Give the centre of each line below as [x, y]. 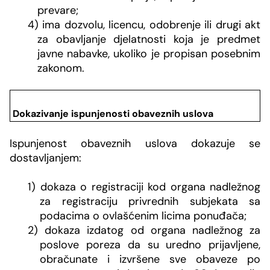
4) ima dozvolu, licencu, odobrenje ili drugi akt [144, 24]
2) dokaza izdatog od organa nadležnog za [144, 231]
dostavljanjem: [46, 158]
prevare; [58, 10]
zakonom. [61, 68]
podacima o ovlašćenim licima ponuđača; [143, 216]
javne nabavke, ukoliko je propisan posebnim [149, 53]
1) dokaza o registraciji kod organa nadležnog [144, 187]
